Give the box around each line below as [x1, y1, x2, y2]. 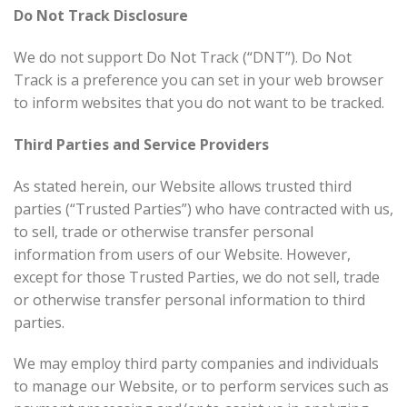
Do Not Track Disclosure [14, 5, 188, 26]
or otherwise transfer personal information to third [14, 289, 365, 310]
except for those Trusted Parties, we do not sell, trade [14, 266, 380, 287]
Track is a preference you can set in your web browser [14, 69, 383, 90]
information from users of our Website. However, [14, 243, 351, 264]
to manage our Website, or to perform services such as [14, 376, 389, 397]
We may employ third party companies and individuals [14, 353, 379, 374]
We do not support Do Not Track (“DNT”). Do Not [14, 46, 352, 67]
